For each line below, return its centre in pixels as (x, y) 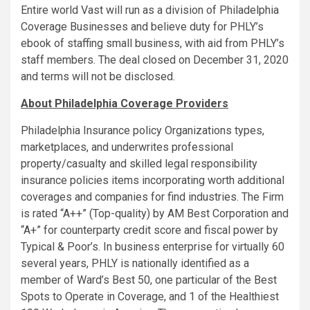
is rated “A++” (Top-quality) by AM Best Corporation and (155, 214)
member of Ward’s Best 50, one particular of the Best (149, 280)
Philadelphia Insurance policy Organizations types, (143, 131)
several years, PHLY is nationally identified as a (135, 264)
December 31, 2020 (241, 60)
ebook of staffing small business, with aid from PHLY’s (153, 44)
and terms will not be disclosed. (98, 77)
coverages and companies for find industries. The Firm (152, 197)
